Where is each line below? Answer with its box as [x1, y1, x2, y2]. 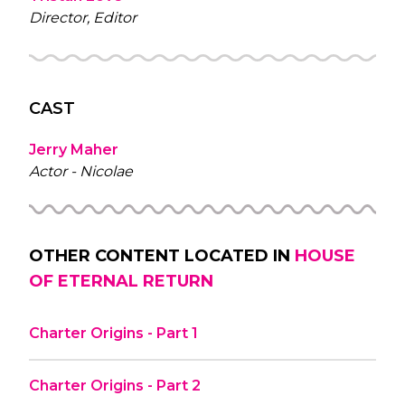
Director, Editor [29, 8, 137, 26]
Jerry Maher [29, 140, 118, 158]
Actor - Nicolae [29, 162, 133, 180]
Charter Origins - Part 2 [29, 376, 201, 394]
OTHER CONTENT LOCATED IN [29, 245, 290, 266]
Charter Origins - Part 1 [29, 324, 198, 342]
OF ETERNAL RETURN [29, 270, 213, 291]
